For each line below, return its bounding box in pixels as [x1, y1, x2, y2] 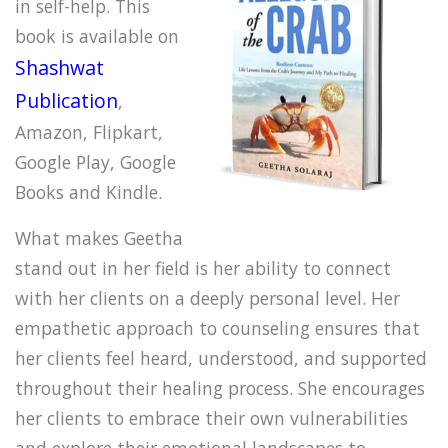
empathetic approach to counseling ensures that [15, 316, 420, 340]
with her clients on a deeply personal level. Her [15, 286, 400, 310]
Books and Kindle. [15, 180, 162, 204]
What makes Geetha [15, 226, 183, 250]
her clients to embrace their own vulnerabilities [15, 406, 408, 430]
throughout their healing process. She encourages [15, 376, 425, 400]
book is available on [15, 24, 179, 48]
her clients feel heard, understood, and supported [15, 346, 427, 370]
